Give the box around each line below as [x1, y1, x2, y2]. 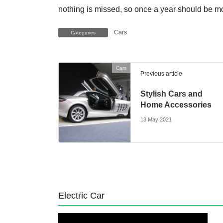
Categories [71, 30, 96, 36]
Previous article [140, 70, 183, 78]
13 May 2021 [140, 116, 172, 123]
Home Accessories [140, 101, 212, 110]
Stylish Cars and [140, 90, 203, 99]
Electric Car [58, 191, 105, 201]
